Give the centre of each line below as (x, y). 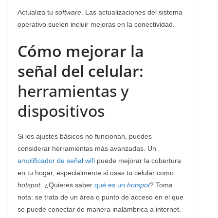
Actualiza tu (36, 12)
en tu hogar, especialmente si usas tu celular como (96, 173)
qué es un (111, 185)
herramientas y (73, 91)
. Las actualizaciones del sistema (132, 12)
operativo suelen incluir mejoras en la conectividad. (96, 24)
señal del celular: (81, 71)
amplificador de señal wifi (56, 160)
